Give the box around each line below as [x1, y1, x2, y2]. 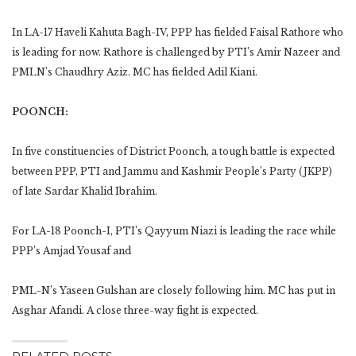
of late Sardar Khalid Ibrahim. [12, 184, 157, 197]
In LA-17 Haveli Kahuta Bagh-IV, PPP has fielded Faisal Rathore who [12, 25, 343, 38]
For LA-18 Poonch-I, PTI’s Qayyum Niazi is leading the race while [12, 224, 336, 237]
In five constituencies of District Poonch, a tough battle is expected [12, 145, 335, 157]
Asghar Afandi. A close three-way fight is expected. [12, 304, 258, 316]
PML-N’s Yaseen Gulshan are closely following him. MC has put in [12, 284, 335, 296]
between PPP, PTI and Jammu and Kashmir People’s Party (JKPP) [12, 164, 332, 177]
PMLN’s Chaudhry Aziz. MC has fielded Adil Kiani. [12, 65, 257, 78]
